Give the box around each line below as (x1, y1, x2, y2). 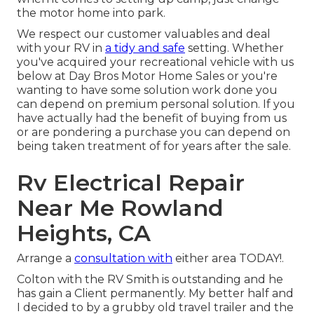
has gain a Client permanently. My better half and (17, 287, 294, 301)
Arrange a (17, 252, 74, 266)
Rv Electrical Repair (17, 169, 245, 197)
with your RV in (17, 41, 105, 55)
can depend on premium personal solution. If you (17, 97, 295, 111)
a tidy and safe (105, 41, 185, 55)
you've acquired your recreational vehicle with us (17, 55, 294, 69)
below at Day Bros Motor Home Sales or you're (17, 69, 278, 83)
